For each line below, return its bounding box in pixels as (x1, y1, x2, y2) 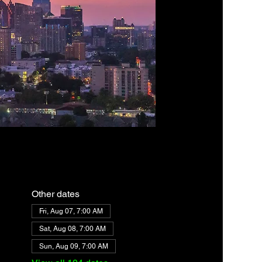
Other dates (31, 188, 80, 200)
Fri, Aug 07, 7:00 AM (39, 207, 103, 216)
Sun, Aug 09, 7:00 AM (39, 242, 108, 251)
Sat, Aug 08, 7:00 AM (39, 225, 106, 233)
